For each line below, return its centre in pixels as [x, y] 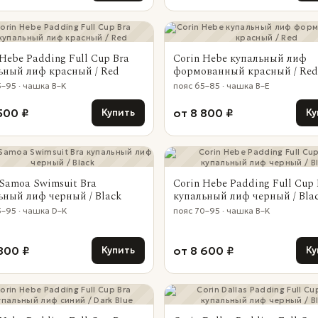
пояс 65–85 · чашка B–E [221, 86]
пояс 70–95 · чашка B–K [222, 211]
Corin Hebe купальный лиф [240, 59]
